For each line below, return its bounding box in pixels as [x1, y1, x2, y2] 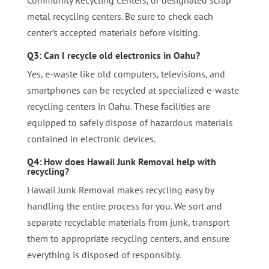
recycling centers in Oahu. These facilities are [26, 100, 210, 112]
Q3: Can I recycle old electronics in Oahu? [26, 49, 200, 61]
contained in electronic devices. [26, 132, 156, 145]
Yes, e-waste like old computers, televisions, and [26, 67, 225, 80]
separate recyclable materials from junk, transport [26, 216, 229, 228]
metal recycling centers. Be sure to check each [26, 10, 213, 22]
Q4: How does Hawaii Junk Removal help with [26, 155, 216, 168]
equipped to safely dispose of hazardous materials [26, 116, 233, 128]
